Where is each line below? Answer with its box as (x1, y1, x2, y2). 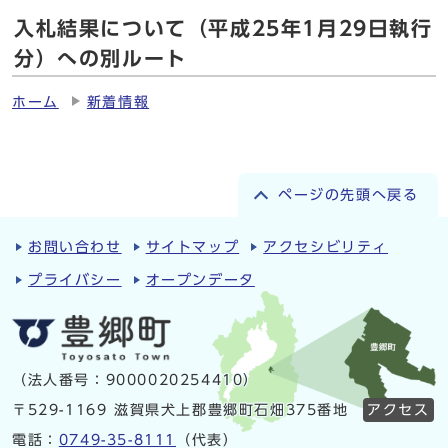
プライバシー (28, 272, 122, 287)
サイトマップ (145, 239, 240, 254)
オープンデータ (145, 272, 255, 287)
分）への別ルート (14, 47, 187, 68)
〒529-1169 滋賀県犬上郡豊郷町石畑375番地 (12, 403, 349, 418)
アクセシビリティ (263, 239, 389, 254)
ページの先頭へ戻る (278, 187, 419, 202)
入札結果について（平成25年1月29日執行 (14, 17, 433, 38)
